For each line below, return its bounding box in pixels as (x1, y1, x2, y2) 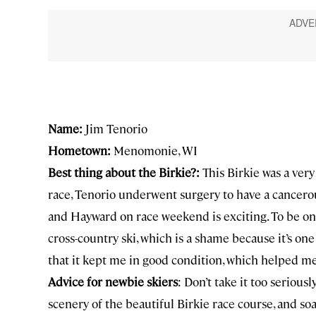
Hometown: (48, 142, 111, 158)
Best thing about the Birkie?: (48, 164, 200, 180)
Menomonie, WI (111, 142, 197, 158)
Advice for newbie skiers (48, 273, 178, 289)
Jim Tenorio (83, 120, 147, 136)
